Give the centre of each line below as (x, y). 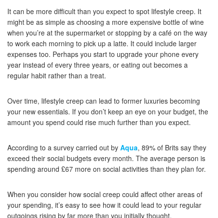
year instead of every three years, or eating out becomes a (98, 65)
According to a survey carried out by (64, 148)
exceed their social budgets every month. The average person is (106, 158)
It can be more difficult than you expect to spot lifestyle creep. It (104, 11)
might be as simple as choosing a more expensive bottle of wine (106, 22)
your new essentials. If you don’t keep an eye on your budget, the (108, 112)
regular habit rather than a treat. (57, 76)
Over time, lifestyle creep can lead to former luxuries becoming (104, 101)
